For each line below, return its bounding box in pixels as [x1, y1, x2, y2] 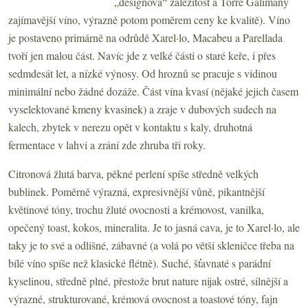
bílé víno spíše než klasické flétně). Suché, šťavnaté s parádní [8, 255, 271, 270]
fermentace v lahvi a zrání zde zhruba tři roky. [8, 137, 206, 152]
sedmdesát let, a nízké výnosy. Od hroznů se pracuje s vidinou [8, 65, 277, 80]
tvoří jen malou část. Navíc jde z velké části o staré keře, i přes [8, 47, 276, 63]
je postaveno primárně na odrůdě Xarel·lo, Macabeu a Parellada [8, 30, 283, 45]
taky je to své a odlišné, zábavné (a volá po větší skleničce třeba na [8, 237, 294, 252]
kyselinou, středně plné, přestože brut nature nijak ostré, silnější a [8, 273, 288, 288]
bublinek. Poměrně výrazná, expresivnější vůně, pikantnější [8, 184, 265, 199]
